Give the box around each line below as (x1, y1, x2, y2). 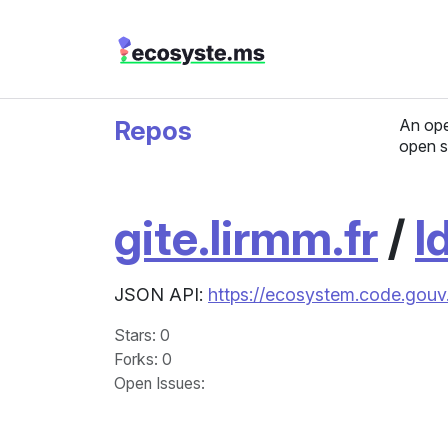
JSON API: (114, 284, 208, 305)
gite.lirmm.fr (114, 209, 378, 266)
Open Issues (114, 374, 201, 393)
